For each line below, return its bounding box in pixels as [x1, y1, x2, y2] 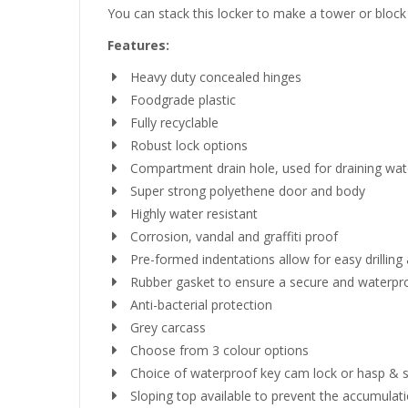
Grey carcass [130, 319, 206, 336]
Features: [107, 36, 169, 54]
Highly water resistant [130, 205, 258, 222]
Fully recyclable [130, 114, 219, 131]
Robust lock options [130, 137, 248, 154]
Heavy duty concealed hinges [130, 68, 301, 86]
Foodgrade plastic [130, 91, 236, 108]
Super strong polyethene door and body [130, 182, 365, 199]
